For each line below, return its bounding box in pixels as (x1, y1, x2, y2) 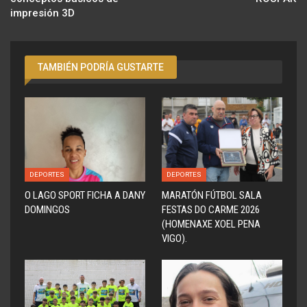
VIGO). (162, 232, 187, 245)
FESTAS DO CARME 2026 (162, 204, 260, 217)
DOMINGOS (25, 204, 70, 217)
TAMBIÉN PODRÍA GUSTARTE (38, 62, 164, 73)
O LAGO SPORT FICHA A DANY (25, 189, 145, 202)
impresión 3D (10, 7, 75, 20)
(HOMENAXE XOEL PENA (162, 218, 260, 231)
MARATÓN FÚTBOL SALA (162, 189, 262, 202)
